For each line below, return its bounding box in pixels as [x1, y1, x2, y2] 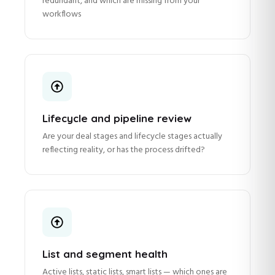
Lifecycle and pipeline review [42, 112, 192, 125]
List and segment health [42, 247, 168, 261]
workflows [42, 7, 81, 22]
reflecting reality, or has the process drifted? [42, 143, 205, 158]
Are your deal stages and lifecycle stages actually [42, 130, 222, 144]
